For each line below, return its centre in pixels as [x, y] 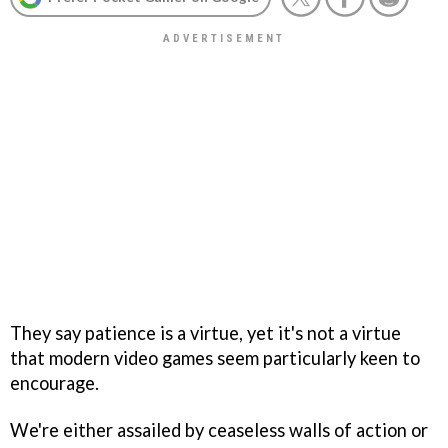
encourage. [54, 382]
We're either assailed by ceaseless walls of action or [219, 429]
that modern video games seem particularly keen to [215, 357]
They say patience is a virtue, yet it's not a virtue [205, 332]
